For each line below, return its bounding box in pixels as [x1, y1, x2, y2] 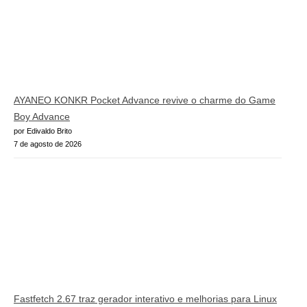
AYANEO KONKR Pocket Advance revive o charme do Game [14, 94, 275, 106]
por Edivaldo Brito [14, 126, 72, 135]
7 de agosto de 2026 [14, 139, 82, 148]
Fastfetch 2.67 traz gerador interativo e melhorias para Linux [14, 293, 277, 305]
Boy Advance [14, 110, 70, 122]
